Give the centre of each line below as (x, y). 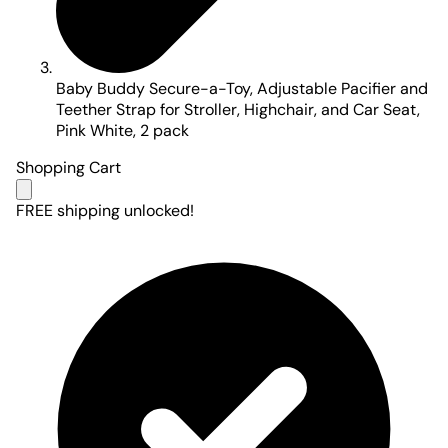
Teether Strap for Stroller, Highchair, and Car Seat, (238, 110)
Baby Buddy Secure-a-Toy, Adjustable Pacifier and (242, 89)
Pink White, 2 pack (122, 131)
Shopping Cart (68, 168)
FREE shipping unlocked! (105, 211)
